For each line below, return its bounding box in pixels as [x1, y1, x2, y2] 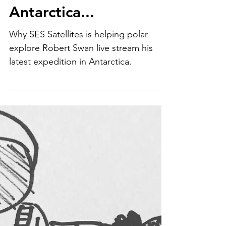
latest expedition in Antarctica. [9, 92, 132, 103]
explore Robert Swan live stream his [9, 79, 153, 90]
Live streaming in [9, 18, 130, 36]
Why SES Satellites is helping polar [9, 65, 148, 76]
